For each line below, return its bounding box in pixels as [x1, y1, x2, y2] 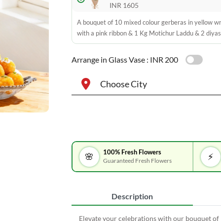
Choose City [100, 78, 147, 89]
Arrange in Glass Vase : [71, 55, 148, 64]
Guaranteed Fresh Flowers [103, 157, 172, 164]
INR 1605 [109, 1, 139, 9]
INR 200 [149, 55, 178, 64]
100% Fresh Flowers [103, 148, 162, 156]
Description [111, 191, 153, 201]
